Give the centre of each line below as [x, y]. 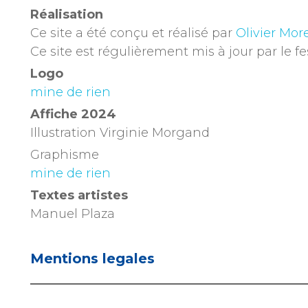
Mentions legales [92, 258]
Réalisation [67, 14]
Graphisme [65, 155]
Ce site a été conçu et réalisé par [133, 33]
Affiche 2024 [73, 114]
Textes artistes [79, 195]
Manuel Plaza [73, 214]
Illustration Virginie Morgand [120, 133]
